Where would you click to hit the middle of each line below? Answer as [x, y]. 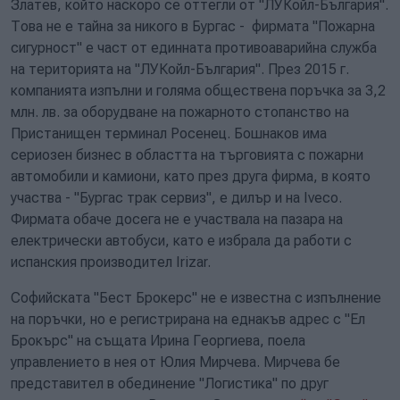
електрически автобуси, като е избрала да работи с [181, 241]
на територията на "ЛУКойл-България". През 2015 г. [180, 69]
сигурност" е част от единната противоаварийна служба [194, 48]
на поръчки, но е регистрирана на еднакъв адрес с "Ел [188, 319]
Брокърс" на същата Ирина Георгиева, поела [158, 341]
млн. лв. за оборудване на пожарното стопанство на [180, 112]
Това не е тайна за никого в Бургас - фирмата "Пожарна [193, 26]
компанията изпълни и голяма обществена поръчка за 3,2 [198, 91]
